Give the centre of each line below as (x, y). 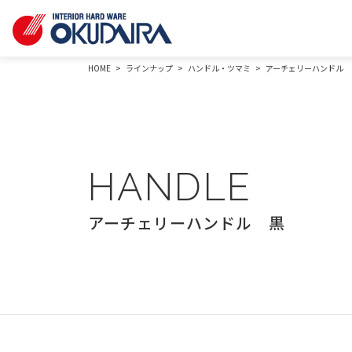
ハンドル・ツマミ (219, 68)
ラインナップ (149, 68)
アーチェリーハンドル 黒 (187, 223)
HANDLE (170, 187)
